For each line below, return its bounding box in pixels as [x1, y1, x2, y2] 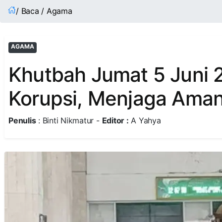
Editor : [102, 115, 129, 125]
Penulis [8, 115, 36, 125]
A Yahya [128, 115, 161, 125]
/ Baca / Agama [16, 6, 72, 16]
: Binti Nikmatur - [36, 115, 102, 125]
